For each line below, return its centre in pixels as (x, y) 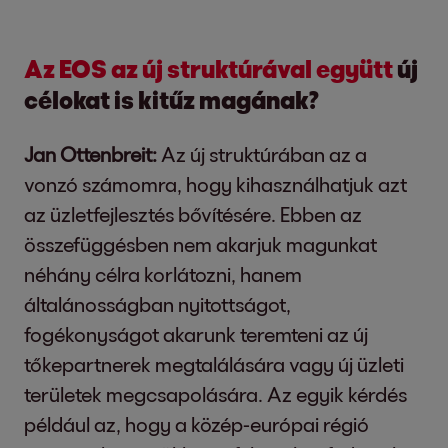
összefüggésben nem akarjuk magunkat (200, 244)
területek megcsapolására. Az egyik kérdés (215, 394)
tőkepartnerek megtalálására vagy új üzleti (214, 364)
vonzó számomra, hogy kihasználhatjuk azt (215, 184)
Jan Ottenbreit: (90, 154)
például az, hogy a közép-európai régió (196, 424)
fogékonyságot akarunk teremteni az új (196, 334)
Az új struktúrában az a (262, 154)
